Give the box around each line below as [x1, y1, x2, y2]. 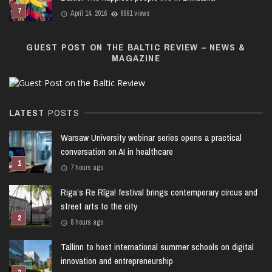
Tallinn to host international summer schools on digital [61, 240, 254, 253]
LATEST [9, 106, 48, 119]
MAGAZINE [112, 52, 160, 65]
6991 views [120, 8, 151, 19]
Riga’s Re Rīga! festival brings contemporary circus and [61, 185, 257, 199]
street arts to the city [61, 199, 137, 212]
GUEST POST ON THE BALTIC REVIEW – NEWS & [26, 41, 246, 54]
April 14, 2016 [70, 8, 107, 19]
